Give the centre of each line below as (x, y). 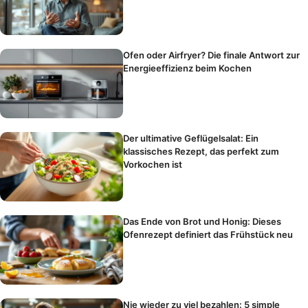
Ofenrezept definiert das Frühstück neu (208, 235)
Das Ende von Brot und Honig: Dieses (202, 222)
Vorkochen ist (153, 165)
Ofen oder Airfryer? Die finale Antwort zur (212, 55)
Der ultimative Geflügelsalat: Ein (191, 139)
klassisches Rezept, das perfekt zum (201, 152)
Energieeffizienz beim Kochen (188, 68)
